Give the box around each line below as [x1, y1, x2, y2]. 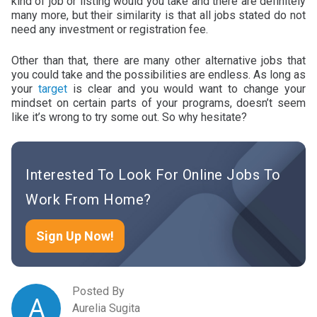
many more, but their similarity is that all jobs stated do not [11, 8, 306, 22]
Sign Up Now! [36, 228, 114, 243]
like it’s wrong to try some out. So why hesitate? [11, 110, 247, 124]
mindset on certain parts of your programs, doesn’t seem [11, 96, 306, 110]
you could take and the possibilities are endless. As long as [11, 67, 306, 81]
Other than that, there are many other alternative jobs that [11, 53, 306, 67]
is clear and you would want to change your [67, 81, 306, 96]
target [38, 81, 67, 96]
